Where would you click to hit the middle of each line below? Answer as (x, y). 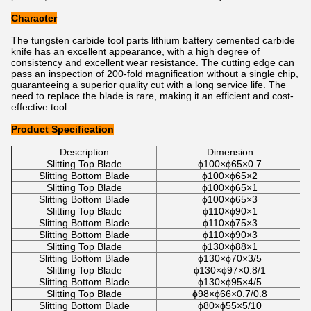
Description (84, 152)
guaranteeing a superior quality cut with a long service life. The (149, 85)
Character (34, 18)
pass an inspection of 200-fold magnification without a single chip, (155, 74)
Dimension (230, 152)
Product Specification (62, 129)
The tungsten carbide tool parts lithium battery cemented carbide (153, 40)
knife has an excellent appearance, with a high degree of (135, 51)
